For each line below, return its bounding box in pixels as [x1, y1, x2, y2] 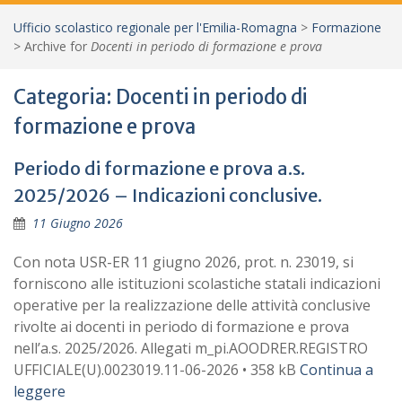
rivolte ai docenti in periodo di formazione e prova [13, 317, 349, 336]
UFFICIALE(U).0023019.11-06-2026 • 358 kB [13, 360, 300, 380]
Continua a [300, 360, 373, 380]
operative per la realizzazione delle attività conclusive [13, 295, 371, 315]
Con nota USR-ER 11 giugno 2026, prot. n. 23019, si [13, 252, 354, 272]
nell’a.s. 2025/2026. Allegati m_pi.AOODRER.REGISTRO [13, 338, 368, 358]
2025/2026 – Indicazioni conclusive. [13, 184, 322, 206]
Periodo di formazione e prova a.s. [13, 157, 305, 179]
